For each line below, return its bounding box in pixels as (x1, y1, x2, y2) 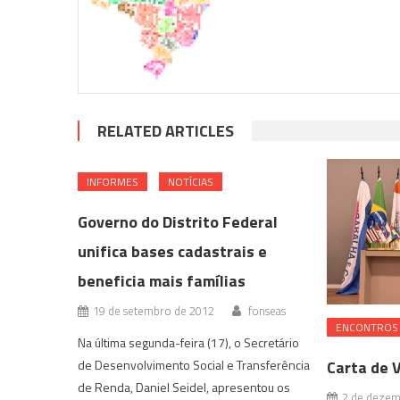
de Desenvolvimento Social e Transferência (78, 354, 311, 374)
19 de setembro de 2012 (93, 301, 215, 320)
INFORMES (87, 172, 139, 190)
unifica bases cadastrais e (78, 238, 268, 263)
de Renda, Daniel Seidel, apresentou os (78, 377, 291, 396)
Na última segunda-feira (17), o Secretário (78, 332, 300, 352)
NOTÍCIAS (168, 172, 214, 190)
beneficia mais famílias (78, 268, 246, 293)
